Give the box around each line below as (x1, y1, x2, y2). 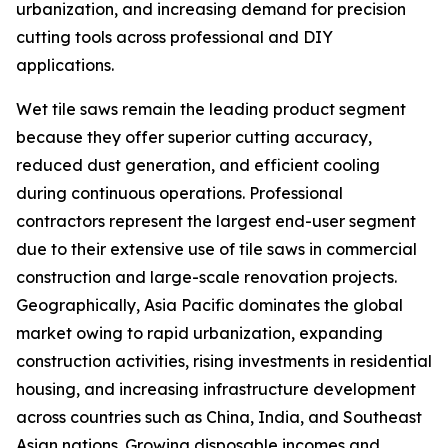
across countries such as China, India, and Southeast (16, 407, 422, 428)
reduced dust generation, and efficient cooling (16, 155, 380, 176)
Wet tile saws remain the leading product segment (16, 99, 406, 120)
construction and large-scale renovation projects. (16, 267, 397, 288)
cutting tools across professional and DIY (16, 27, 333, 48)
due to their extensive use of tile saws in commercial (16, 239, 417, 260)
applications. (16, 55, 114, 76)
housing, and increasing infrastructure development (16, 379, 416, 400)
